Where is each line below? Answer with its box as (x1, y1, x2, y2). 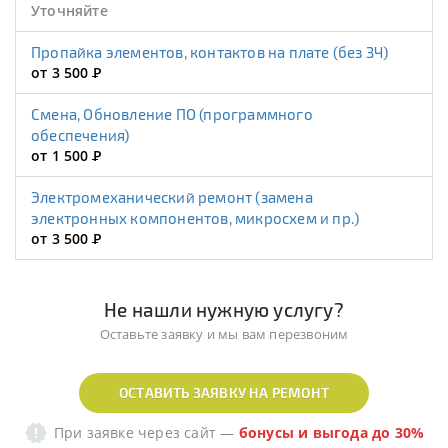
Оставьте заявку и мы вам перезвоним (99, 325, 349, 344)
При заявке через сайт (53, 423, 217, 443)
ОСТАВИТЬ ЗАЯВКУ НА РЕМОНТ (119, 384, 329, 402)
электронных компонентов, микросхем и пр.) (31, 209, 360, 228)
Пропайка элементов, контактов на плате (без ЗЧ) (41, 43, 389, 62)
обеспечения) (31, 126, 130, 145)
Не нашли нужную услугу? (104, 298, 344, 322)
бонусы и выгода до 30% (238, 423, 425, 443)
